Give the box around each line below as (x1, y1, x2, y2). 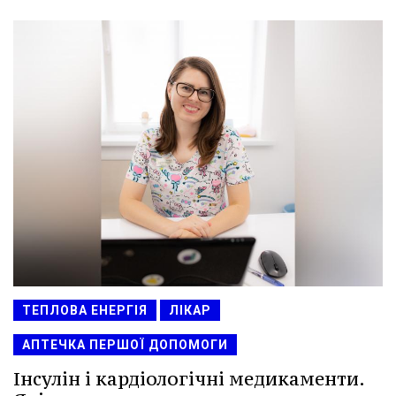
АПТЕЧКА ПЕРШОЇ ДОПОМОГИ (22, 338, 228, 353)
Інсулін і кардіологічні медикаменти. (13, 367, 364, 392)
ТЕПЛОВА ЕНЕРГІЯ (22, 303, 148, 318)
